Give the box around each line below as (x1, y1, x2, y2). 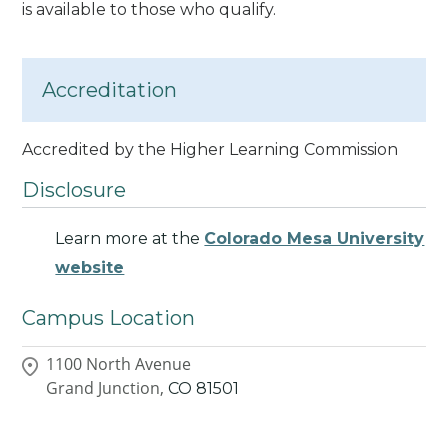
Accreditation (42, 77, 178, 102)
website (55, 257, 125, 277)
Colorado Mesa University (204, 228, 425, 248)
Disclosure (22, 177, 127, 202)
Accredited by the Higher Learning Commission (22, 139, 399, 159)
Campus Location (22, 305, 196, 330)
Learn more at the (55, 228, 205, 248)
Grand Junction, (46, 377, 165, 400)
